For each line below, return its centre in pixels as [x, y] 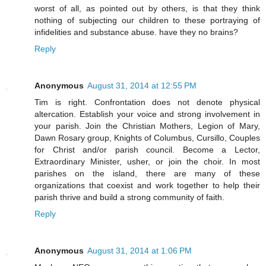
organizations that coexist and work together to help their [147, 186]
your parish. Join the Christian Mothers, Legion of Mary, [147, 126]
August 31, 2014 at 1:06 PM [140, 251]
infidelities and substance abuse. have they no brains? [136, 32]
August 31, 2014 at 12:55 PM [142, 86]
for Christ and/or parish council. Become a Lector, [147, 150]
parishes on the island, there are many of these [147, 174]
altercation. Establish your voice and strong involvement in [147, 114]
